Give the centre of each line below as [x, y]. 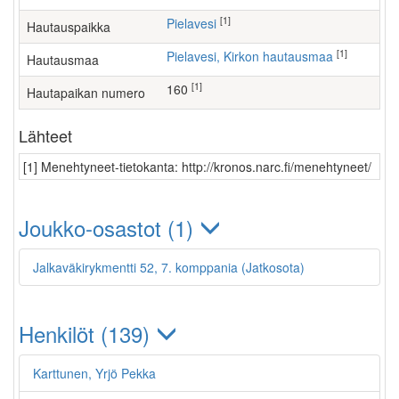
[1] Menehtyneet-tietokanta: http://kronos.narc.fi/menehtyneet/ [197, 167]
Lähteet [45, 135]
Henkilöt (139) [87, 334]
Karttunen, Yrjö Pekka [94, 373]
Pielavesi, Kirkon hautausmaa [254, 56]
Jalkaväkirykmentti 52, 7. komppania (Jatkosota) [169, 267]
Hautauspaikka [69, 27]
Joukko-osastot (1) [109, 228]
